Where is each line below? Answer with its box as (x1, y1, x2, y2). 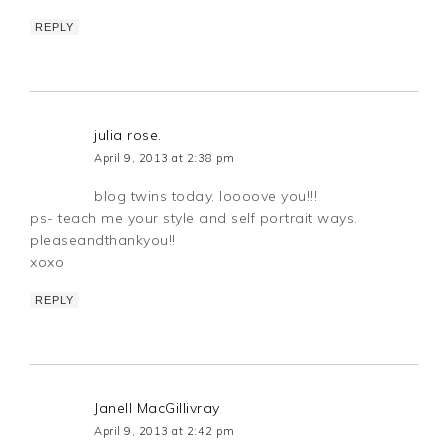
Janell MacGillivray (94, 399, 220, 418)
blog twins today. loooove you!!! (94, 187, 318, 206)
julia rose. (94, 126, 162, 145)
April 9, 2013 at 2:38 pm (94, 151, 235, 166)
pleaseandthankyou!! (30, 231, 176, 250)
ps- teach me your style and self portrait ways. (30, 209, 358, 228)
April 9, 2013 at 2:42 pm (94, 424, 235, 439)
